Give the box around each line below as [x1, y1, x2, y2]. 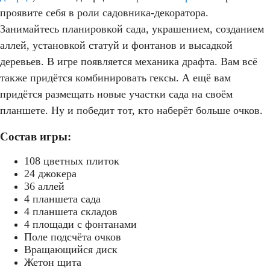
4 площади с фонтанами [24, 218, 137, 230]
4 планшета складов [24, 205, 118, 218]
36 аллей [24, 180, 64, 192]
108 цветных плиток [24, 154, 119, 167]
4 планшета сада [24, 192, 101, 205]
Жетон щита [24, 256, 81, 268]
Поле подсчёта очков [24, 230, 121, 243]
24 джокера [24, 167, 77, 180]
